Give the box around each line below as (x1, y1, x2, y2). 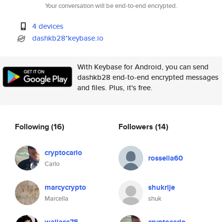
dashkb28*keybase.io (32, 33, 104, 43)
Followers (118, 120, 155, 132)
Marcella (45, 194, 68, 203)
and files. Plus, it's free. (77, 82, 153, 93)
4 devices (32, 21, 64, 31)
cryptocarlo (45, 147, 82, 158)
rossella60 (148, 153, 183, 164)
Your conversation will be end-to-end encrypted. (45, 1, 177, 10)
